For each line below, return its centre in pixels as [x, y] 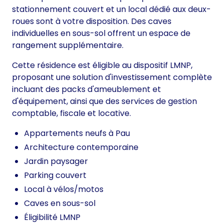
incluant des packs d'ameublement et [86, 89]
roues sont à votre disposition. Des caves [92, 21]
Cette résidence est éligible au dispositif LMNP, [102, 65]
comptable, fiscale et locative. [71, 113]
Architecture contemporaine [81, 147]
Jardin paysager [56, 161]
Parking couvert [55, 175]
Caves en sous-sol [60, 203]
